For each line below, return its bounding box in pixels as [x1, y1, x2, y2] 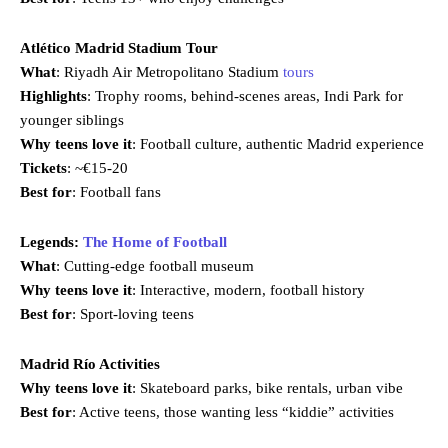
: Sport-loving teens [72, 305, 194, 322]
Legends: [20, 233, 83, 250]
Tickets [20, 159, 67, 176]
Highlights [20, 87, 87, 104]
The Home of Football [83, 233, 227, 250]
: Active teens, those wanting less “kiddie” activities [72, 403, 394, 420]
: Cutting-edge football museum [56, 257, 254, 274]
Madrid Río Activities [20, 355, 160, 372]
